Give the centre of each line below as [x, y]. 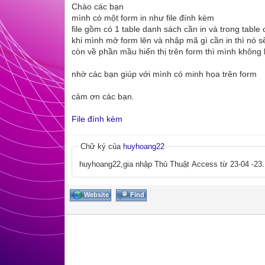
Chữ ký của [102, 146]
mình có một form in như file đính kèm [143, 17]
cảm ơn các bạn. [103, 96]
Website [97, 194]
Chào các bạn [98, 6]
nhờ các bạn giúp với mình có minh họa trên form [164, 74]
